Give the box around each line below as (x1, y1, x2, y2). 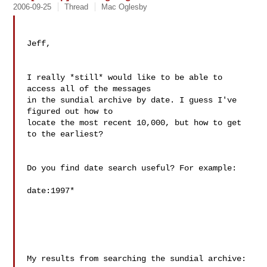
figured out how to (27, 107, 113, 116)
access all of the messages (27, 84, 151, 94)
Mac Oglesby (101, 2, 148, 11)
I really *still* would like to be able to (27, 73, 223, 82)
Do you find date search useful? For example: (27, 163, 237, 173)
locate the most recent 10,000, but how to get (27, 118, 242, 128)
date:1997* (27, 186, 75, 195)
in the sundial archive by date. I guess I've (27, 95, 237, 105)
